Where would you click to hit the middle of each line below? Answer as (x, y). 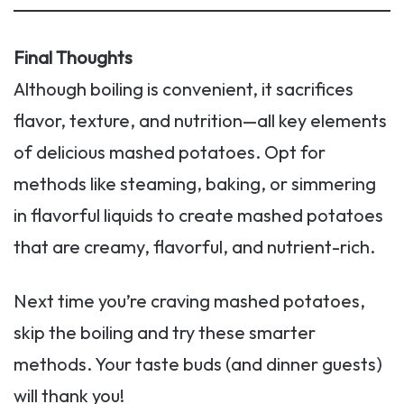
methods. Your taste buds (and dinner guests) (198, 364)
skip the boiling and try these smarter (165, 333)
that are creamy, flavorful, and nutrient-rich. (194, 247)
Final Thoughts (73, 58)
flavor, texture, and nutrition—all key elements (200, 121)
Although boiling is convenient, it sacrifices (184, 89)
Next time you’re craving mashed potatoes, (189, 301)
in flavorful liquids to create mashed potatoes (198, 216)
